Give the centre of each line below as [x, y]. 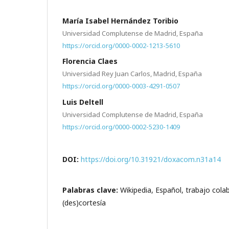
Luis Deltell [83, 102]
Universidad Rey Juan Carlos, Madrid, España [132, 74]
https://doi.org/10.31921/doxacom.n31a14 [151, 159]
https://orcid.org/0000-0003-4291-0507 [121, 86]
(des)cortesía [84, 203]
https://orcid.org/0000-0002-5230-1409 [121, 127]
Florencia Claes [90, 61]
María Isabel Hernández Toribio [120, 20]
